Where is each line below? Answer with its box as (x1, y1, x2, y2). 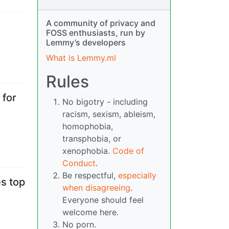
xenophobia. (62, 146, 112, 156)
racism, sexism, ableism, (62, 109, 155, 120)
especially (118, 170, 156, 181)
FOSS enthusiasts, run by (46, 28, 145, 38)
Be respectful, (62, 170, 118, 181)
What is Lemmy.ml (46, 53, 116, 63)
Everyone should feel (62, 195, 144, 205)
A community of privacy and (46, 18, 155, 29)
